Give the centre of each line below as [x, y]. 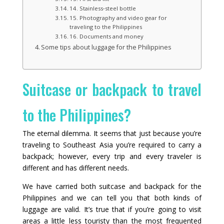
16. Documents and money [106, 36]
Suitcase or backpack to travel [112, 89]
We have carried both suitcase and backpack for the [112, 186]
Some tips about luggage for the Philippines [106, 47]
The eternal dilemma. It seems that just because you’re [112, 133]
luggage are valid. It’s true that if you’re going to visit [112, 209]
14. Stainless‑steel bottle [103, 8]
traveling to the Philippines [106, 27]
